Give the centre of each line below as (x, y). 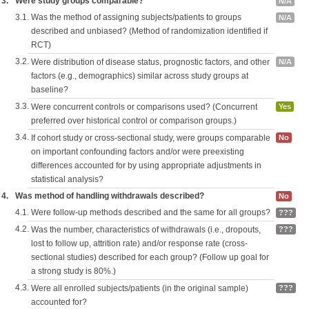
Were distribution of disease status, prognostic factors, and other (150, 62)
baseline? (50, 90)
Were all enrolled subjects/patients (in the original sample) (140, 288)
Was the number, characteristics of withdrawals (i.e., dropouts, (146, 230)
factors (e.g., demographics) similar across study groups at (140, 76)
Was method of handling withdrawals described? (110, 196)
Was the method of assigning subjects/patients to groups (136, 17)
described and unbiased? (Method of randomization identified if (149, 31)
